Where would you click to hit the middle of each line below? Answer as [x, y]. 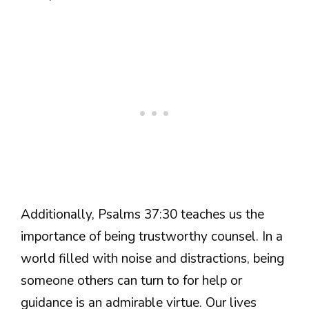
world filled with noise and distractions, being [152, 259]
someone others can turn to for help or [131, 281]
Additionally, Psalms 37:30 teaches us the [142, 215]
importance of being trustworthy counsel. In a [152, 237]
